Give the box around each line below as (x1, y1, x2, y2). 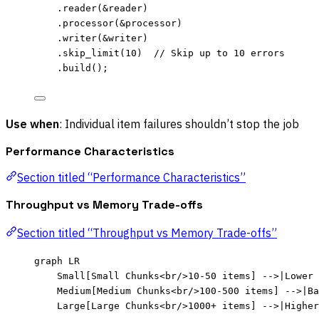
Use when (6, 116, 59, 131)
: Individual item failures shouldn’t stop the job (59, 116, 299, 131)
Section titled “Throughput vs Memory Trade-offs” (17, 226, 277, 241)
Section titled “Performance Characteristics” (17, 170, 246, 185)
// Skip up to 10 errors (154, 47, 285, 58)
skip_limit (63, 47, 120, 58)
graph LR (34, 256, 80, 267)
